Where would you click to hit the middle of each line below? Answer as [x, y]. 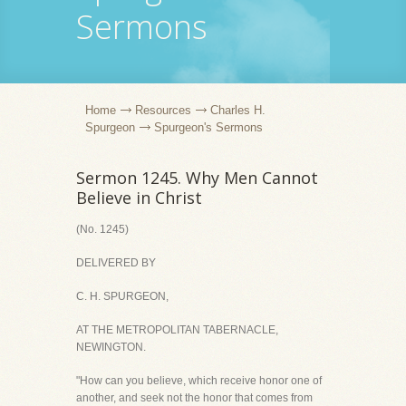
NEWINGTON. [111, 347]
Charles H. [238, 110]
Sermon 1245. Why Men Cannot [197, 178]
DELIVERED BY [116, 263]
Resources [163, 110]
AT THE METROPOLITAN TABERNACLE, [177, 330]
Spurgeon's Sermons [208, 127]
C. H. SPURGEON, [122, 296]
